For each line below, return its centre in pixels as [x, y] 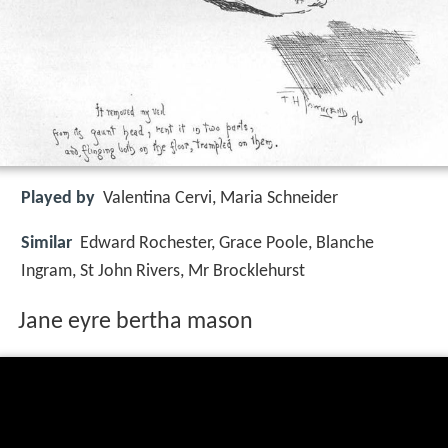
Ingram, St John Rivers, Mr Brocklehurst [163, 271]
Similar [46, 243]
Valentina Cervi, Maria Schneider [220, 199]
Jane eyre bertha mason [135, 322]
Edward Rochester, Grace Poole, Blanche [227, 243]
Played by [58, 199]
